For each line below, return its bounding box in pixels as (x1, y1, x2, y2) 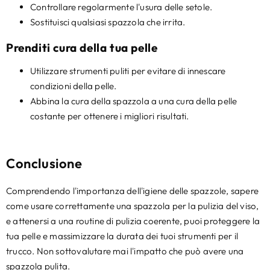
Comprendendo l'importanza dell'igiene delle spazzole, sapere (6, 184, 259, 196)
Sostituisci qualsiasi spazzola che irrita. (30, 16, 186, 28)
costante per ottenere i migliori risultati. (30, 110, 189, 122)
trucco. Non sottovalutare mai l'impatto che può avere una (6, 245, 244, 257)
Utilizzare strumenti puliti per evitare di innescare (30, 64, 226, 77)
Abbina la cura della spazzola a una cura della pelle (30, 95, 237, 107)
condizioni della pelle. (30, 80, 117, 92)
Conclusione (6, 154, 83, 172)
